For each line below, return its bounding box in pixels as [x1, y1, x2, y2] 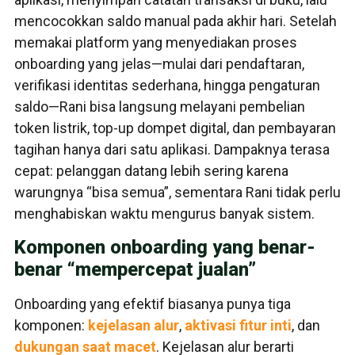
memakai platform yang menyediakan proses [14, 34, 297, 52]
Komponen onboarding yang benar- [14, 235, 315, 258]
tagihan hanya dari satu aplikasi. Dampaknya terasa [14, 141, 330, 158]
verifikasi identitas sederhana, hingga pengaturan [14, 77, 320, 94]
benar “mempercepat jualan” [14, 258, 256, 281]
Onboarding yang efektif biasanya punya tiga [14, 295, 291, 312]
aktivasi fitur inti [185, 316, 292, 334]
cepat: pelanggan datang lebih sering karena [14, 162, 288, 180]
